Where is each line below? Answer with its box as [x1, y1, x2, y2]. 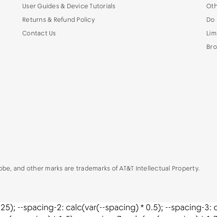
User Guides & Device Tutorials [22, 2, 116, 11]
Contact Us [22, 30, 56, 38]
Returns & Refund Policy [22, 16, 95, 24]
